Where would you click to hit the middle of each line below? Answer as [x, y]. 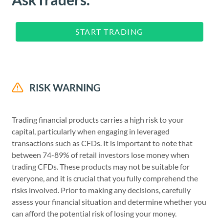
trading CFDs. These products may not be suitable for [101, 166]
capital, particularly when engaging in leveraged [91, 131]
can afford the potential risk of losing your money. [94, 213]
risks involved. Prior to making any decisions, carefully [101, 190]
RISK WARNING [65, 87]
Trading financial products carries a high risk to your [98, 119]
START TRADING [109, 31]
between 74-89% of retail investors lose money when [100, 154]
